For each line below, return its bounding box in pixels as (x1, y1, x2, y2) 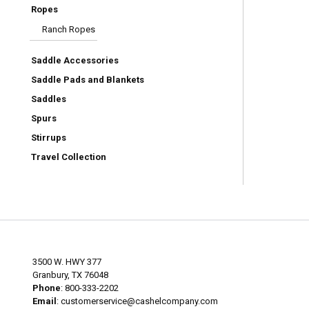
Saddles (31, 94, 66, 105)
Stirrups (31, 132, 66, 143)
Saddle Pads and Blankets (31, 74, 144, 86)
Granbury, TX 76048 (32, 270, 108, 281)
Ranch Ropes (42, 24, 95, 35)
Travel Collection (31, 152, 106, 163)
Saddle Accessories (31, 55, 119, 66)
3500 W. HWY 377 (32, 257, 101, 268)
